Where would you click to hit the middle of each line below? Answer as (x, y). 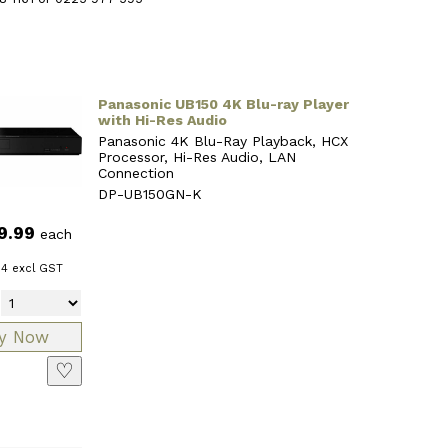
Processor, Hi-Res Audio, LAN (196, 157)
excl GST (35, 269)
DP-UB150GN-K (149, 194)
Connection (135, 173)
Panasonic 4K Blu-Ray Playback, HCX (222, 141)
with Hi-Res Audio (162, 120)
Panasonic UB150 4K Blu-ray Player (223, 104)
